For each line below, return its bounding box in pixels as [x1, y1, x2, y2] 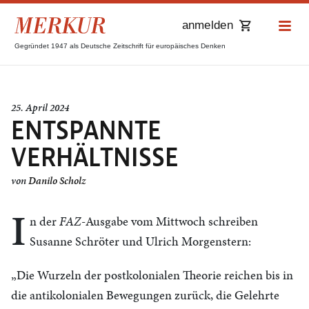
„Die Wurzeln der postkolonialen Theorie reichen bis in [11, 266, 293, 283]
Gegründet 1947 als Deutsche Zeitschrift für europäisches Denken [14, 42, 226, 50]
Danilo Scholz [28, 174, 86, 188]
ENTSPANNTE [11, 113, 161, 148]
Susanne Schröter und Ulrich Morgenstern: [30, 232, 251, 250]
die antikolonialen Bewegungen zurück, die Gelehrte [11, 286, 279, 303]
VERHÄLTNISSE [11, 140, 179, 175]
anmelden [181, 18, 233, 32]
